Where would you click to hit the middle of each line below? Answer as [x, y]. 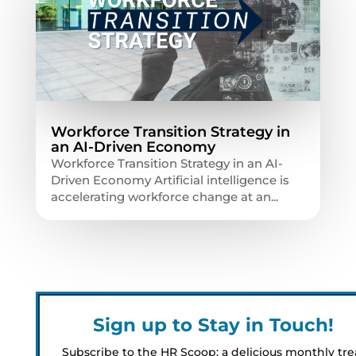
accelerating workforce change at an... [164, 196]
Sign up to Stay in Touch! [214, 325]
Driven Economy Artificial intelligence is [170, 180]
